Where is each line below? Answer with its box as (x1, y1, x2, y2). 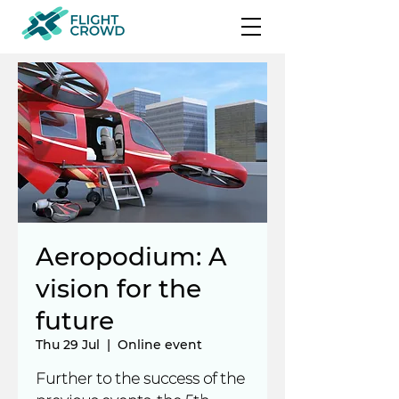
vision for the (36, 273, 201, 304)
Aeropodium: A (36, 241, 227, 272)
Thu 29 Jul (36, 337, 100, 353)
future (36, 305, 114, 336)
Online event (118, 337, 202, 353)
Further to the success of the (36, 370, 245, 387)
